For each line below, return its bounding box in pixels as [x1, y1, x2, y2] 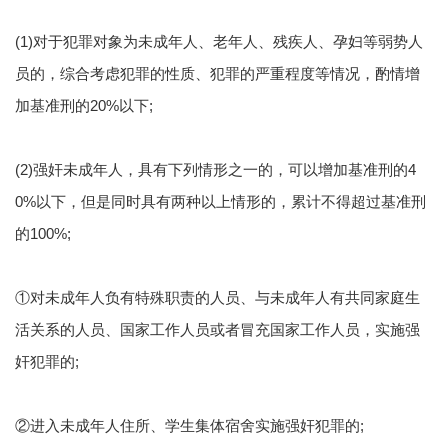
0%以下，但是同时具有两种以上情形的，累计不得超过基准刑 [15, 193, 426, 211]
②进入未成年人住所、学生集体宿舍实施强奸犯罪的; [15, 417, 364, 435]
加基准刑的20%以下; [15, 97, 153, 115]
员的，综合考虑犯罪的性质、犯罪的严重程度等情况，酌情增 [15, 65, 420, 83]
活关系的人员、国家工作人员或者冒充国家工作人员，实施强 [15, 321, 420, 339]
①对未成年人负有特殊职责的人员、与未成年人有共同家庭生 [15, 289, 420, 307]
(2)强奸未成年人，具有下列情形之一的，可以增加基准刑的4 [15, 161, 416, 179]
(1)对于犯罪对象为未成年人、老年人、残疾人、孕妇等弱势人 [15, 33, 423, 51]
